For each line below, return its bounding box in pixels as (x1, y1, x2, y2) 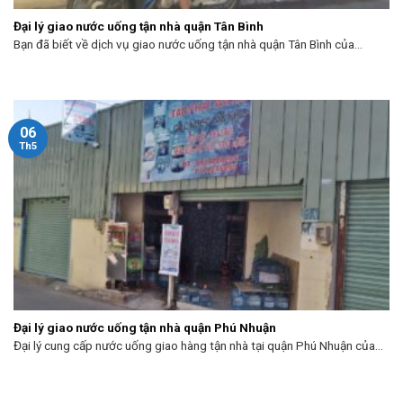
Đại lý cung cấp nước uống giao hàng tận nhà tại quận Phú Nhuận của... (13, 338, 383, 354)
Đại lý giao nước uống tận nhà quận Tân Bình (13, 18, 264, 33)
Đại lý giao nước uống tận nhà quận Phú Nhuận (13, 319, 276, 335)
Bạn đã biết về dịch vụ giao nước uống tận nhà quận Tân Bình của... (13, 37, 363, 52)
